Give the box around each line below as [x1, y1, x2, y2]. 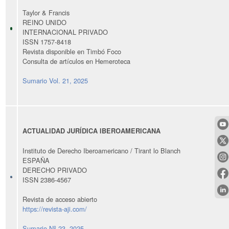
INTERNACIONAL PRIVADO [22, 27, 108, 37]
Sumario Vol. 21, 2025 [22, 75, 88, 85]
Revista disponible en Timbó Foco [22, 46, 121, 56]
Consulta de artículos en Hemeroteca [22, 56, 130, 66]
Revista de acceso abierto [22, 194, 97, 204]
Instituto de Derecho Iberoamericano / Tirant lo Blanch [22, 145, 180, 155]
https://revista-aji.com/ [22, 203, 87, 214]
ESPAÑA [22, 155, 50, 165]
